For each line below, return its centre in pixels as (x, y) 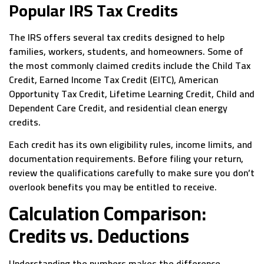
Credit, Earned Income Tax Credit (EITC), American (113, 79)
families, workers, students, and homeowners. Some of (126, 51)
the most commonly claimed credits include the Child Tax (130, 65)
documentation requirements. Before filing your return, (126, 159)
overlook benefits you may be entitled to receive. (113, 187)
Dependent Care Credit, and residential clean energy (118, 108)
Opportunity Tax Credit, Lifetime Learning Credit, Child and (132, 93)
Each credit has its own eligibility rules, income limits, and (131, 145)
